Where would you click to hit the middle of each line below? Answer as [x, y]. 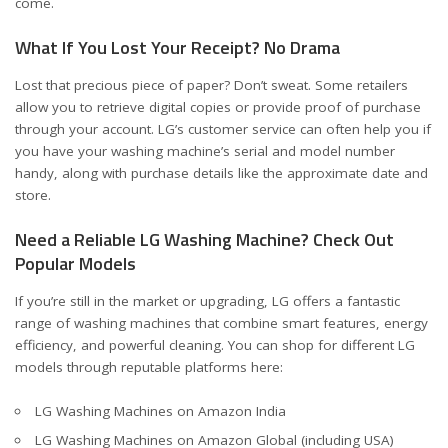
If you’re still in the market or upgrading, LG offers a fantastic [207, 300]
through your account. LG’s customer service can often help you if [223, 128]
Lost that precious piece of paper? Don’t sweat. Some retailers [211, 84]
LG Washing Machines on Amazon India [160, 411]
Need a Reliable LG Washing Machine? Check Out [204, 239]
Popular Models [75, 263]
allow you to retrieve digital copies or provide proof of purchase [218, 106]
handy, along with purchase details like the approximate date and [221, 172]
